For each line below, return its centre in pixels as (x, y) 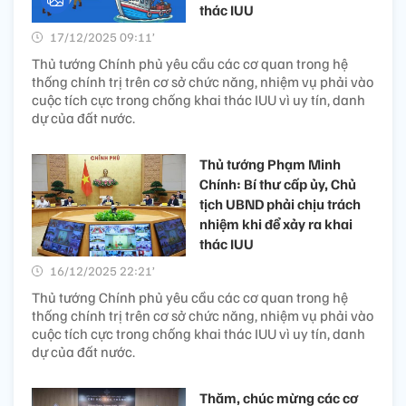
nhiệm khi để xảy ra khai (276, 223)
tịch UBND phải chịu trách (280, 203)
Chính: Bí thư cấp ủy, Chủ (278, 184)
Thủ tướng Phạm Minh (270, 164)
